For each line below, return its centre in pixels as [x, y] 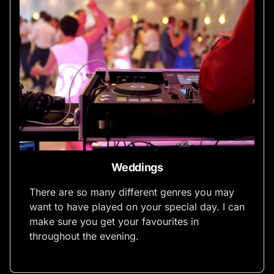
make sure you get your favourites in [114, 221]
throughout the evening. [84, 236]
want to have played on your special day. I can [137, 206]
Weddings [137, 167]
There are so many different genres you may [132, 192]
